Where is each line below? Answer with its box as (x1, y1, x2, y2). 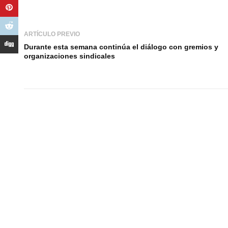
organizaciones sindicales (24, 51, 115, 60)
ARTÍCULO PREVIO (24, 30, 80, 38)
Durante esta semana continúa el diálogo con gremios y (24, 42, 218, 51)
